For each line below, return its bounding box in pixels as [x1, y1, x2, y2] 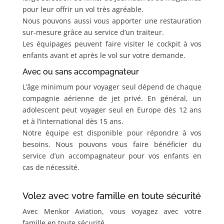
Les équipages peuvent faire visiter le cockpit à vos [22, 39, 202, 49]
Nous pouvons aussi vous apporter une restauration [22, 16, 202, 26]
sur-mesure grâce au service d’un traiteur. [22, 27, 164, 37]
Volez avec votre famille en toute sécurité [22, 190, 201, 201]
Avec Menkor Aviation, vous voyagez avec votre [22, 206, 202, 216]
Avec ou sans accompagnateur [22, 67, 139, 77]
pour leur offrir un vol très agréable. [22, 4, 143, 14]
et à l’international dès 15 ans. [22, 116, 123, 126]
